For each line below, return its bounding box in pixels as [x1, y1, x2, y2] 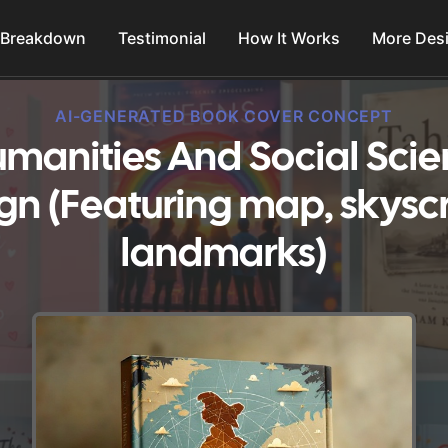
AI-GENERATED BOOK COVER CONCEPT [55, 106, 393, 126]
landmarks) [121, 237, 327, 274]
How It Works [238, 28, 341, 48]
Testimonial [118, 28, 207, 48]
